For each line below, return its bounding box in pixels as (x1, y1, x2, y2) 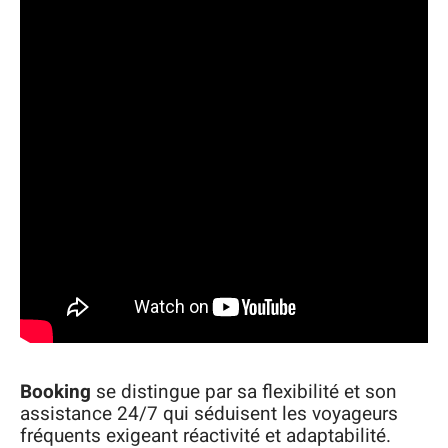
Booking (20, 378, 91, 407)
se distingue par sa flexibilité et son (91, 378, 397, 407)
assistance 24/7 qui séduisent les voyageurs (20, 400, 398, 429)
